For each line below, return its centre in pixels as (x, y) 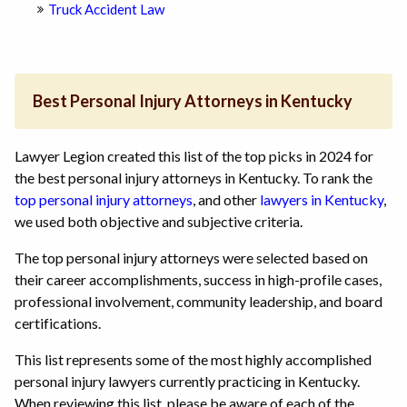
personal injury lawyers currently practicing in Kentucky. (187, 381)
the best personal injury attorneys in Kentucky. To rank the (194, 177)
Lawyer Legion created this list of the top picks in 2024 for (194, 155)
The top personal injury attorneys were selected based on (191, 257)
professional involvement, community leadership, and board (199, 301)
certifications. (58, 323)
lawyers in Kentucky (322, 199)
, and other (226, 199)
